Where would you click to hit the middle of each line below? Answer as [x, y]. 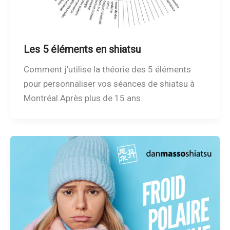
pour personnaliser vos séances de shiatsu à [109, 84]
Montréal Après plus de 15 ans [82, 98]
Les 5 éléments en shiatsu [82, 50]
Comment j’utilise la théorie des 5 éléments [107, 70]
